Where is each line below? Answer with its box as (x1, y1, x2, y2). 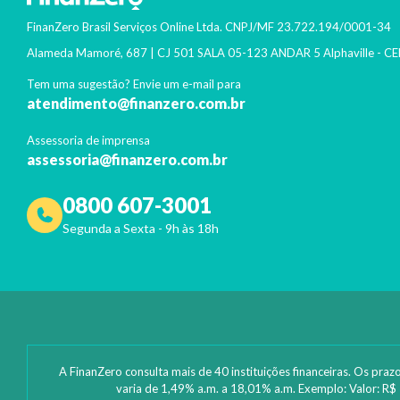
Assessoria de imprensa (27, 133, 150, 147)
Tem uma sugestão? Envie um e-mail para (27, 77, 241, 91)
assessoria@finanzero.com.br (27, 151, 228, 168)
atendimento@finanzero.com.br (27, 95, 246, 112)
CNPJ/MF (222, 20, 277, 34)
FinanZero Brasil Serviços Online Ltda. (27, 20, 222, 34)
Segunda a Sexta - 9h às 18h (62, 221, 219, 236)
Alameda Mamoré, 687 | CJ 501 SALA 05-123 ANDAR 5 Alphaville (27, 46, 374, 60)
